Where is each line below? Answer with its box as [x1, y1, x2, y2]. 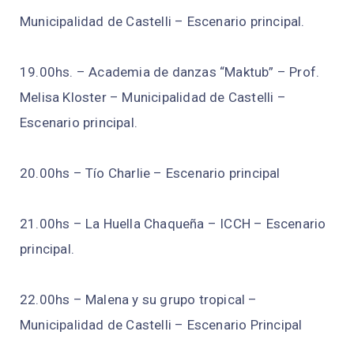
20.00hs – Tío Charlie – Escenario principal [20, 165, 281, 182]
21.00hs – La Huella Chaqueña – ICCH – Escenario [20, 216, 326, 232]
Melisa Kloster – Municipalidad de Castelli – [20, 89, 286, 106]
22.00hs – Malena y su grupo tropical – [20, 292, 258, 308]
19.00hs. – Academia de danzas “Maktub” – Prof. [20, 64, 320, 81]
